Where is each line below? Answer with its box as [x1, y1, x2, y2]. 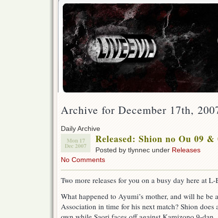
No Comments [61, 156, 105, 164]
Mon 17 [66, 136, 85, 145]
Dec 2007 [65, 142, 87, 150]
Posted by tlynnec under [95, 146, 172, 154]
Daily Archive [61, 125, 100, 133]
